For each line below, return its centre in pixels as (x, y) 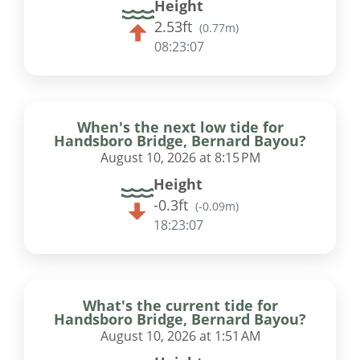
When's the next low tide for (180, 127)
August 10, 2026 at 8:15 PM (180, 157)
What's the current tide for (180, 305)
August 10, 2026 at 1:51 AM (180, 335)
